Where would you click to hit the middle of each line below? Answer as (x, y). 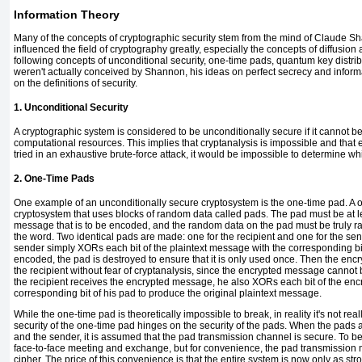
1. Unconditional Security (71, 108)
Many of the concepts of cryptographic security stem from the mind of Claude (181, 38)
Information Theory (67, 15)
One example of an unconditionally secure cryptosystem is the (150, 203)
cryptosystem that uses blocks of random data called (129, 215)
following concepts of (61, 61)
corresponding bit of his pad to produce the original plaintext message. (168, 294)
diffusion (338, 50)
